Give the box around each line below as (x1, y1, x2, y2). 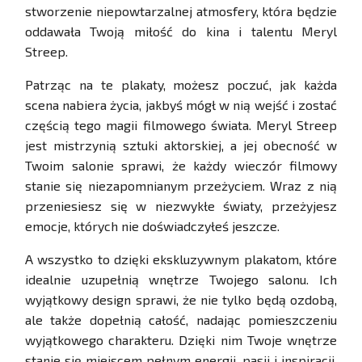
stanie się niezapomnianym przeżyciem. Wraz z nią (25, 178, 337, 194)
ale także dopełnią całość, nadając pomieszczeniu (25, 312, 337, 328)
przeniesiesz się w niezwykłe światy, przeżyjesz (25, 198, 337, 214)
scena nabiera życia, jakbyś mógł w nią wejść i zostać (25, 97, 337, 113)
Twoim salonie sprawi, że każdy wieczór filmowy (25, 158, 337, 174)
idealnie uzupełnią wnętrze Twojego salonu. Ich (25, 271, 337, 288)
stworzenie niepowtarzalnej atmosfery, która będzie (25, 3, 337, 19)
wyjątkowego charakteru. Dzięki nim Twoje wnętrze (25, 332, 337, 348)
